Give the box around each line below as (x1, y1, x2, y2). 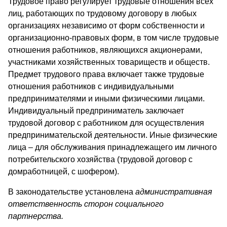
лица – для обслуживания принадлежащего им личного (8, 142, 217, 152)
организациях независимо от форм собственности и (8, 21, 205, 30)
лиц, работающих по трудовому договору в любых (8, 9, 197, 18)
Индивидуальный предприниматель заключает (8, 106, 184, 115)
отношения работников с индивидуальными (8, 82, 174, 91)
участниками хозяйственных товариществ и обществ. (8, 57, 210, 66)
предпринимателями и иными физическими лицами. (8, 94, 205, 103)
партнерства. (8, 211, 63, 220)
